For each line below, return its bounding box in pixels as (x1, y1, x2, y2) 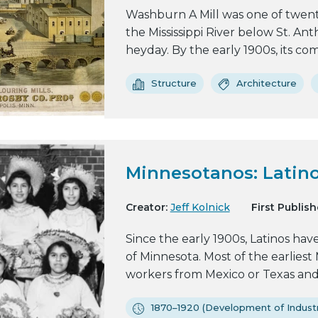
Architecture (236, 77, 297, 89)
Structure (150, 77, 197, 89)
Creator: (125, 201, 168, 214)
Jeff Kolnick (170, 201, 230, 214)
